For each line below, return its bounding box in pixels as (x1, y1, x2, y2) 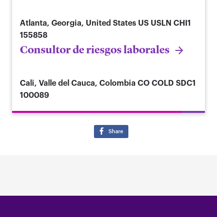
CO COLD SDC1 (138, 79, 196, 87)
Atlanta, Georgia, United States (20, 19, 136, 27)
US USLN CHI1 (138, 19, 191, 27)
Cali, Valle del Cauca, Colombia (20, 79, 136, 87)
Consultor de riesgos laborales (20, 43, 170, 56)
